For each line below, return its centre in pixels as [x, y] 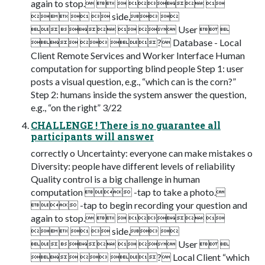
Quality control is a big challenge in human [115, 179]
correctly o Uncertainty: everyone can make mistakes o [142, 153]
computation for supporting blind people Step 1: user [137, 68]
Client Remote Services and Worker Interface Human [138, 55]
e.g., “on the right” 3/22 [76, 107]
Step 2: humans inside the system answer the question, [138, 94]
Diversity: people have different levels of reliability [133, 166]
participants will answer [92, 136]
